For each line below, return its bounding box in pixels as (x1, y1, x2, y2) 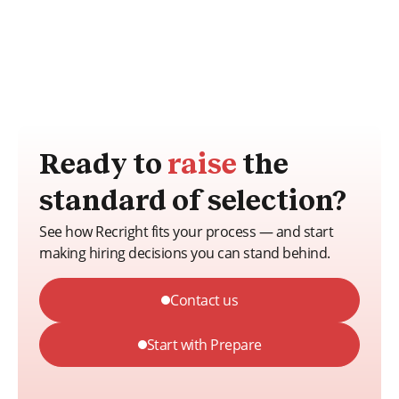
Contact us (170, 289, 238, 310)
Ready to (39, 151, 167, 180)
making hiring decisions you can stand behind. (39, 242, 330, 263)
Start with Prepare (146, 334, 262, 354)
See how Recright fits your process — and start (39, 221, 333, 241)
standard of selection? (39, 187, 346, 216)
